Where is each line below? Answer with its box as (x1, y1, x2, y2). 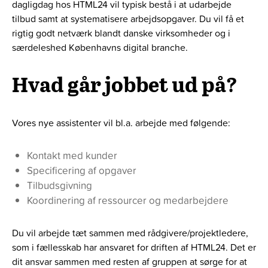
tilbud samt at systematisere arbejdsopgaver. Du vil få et (12, 12, 244, 26)
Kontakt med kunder (27, 148, 117, 163)
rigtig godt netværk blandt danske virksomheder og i (12, 26, 230, 40)
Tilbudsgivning (27, 178, 92, 193)
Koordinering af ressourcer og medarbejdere (27, 193, 229, 208)
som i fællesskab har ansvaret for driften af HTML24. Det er (12, 240, 256, 254)
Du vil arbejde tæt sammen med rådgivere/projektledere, (12, 226, 248, 240)
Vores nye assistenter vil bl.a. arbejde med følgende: (12, 116, 230, 130)
